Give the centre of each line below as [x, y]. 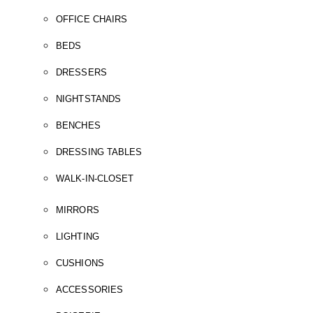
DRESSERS [81, 72]
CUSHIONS [80, 263]
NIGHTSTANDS [89, 99]
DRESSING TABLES [99, 152]
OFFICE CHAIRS [92, 19]
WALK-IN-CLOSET [95, 179]
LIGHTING [78, 236]
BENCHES [78, 125]
